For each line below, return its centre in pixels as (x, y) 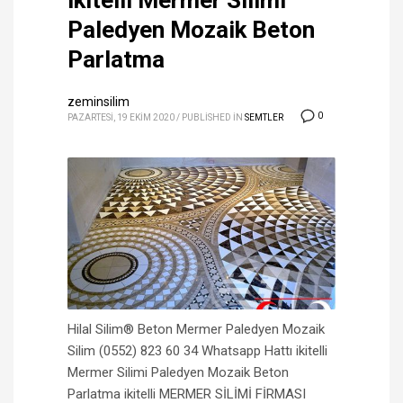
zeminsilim (99, 102)
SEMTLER (264, 118)
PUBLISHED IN (212, 118)
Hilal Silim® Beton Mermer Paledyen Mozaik (196, 329)
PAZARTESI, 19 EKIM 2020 (121, 118)
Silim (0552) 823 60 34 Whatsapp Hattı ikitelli (197, 350)
